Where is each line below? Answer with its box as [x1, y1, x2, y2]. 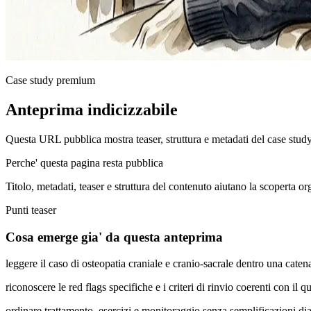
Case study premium [6, 74, 95, 86]
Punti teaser [6, 203, 56, 216]
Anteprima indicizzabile [6, 100, 178, 119]
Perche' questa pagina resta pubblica [6, 156, 163, 169]
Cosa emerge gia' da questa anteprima [6, 229, 223, 244]
